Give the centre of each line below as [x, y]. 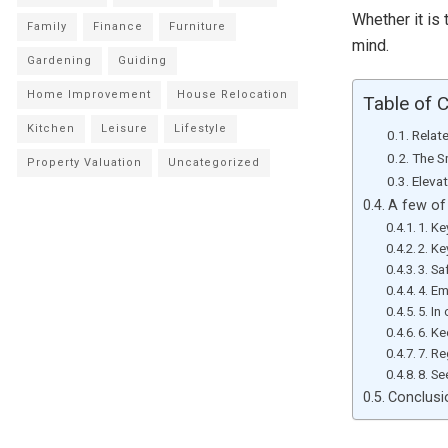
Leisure [124, 128]
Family [47, 26]
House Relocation [232, 94]
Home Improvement [89, 94]
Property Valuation [84, 162]
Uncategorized [214, 162]
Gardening [59, 60]
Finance [118, 26]
